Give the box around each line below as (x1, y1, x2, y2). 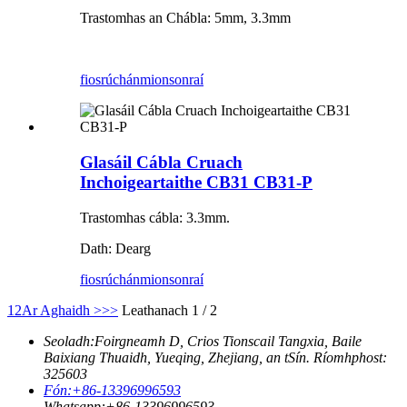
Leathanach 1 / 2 (122, 302, 217, 318)
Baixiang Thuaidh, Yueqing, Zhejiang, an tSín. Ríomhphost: (44, 349, 387, 365)
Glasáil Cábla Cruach (80, 152, 243, 172)
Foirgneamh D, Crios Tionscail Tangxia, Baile (94, 333, 362, 349)
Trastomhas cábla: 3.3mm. (80, 209, 230, 225)
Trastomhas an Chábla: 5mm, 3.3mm (80, 10, 291, 26)
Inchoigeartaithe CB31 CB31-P (80, 172, 313, 192)
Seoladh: (44, 333, 94, 349)
